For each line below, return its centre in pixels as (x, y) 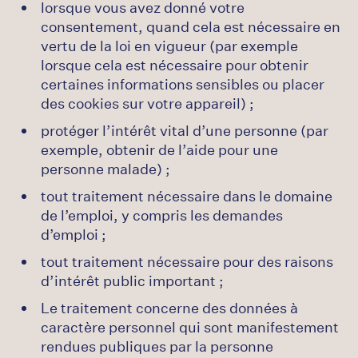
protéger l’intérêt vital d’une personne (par (185, 130)
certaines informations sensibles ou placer (183, 84)
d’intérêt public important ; (132, 280)
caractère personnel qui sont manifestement (190, 327)
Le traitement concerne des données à (169, 308)
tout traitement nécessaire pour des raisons (187, 261)
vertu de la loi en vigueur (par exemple (169, 46)
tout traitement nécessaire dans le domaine (187, 196)
